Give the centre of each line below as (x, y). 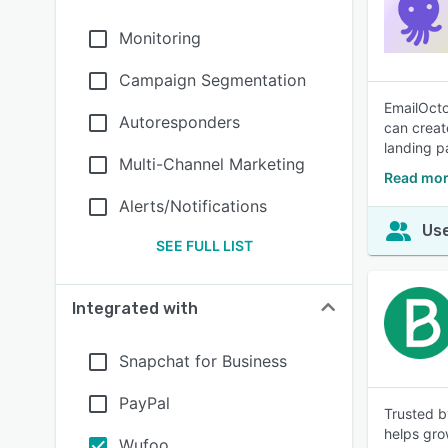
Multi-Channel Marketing (212, 164)
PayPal (144, 403)
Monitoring (160, 38)
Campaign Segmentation (212, 80)
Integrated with (135, 308)
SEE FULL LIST (204, 245)
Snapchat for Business (203, 361)
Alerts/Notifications (193, 206)
